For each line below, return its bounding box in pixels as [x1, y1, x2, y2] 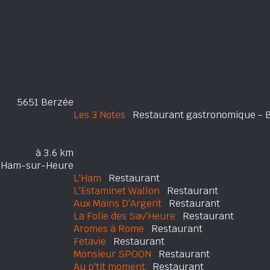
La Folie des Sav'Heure [74, 210, 175, 222]
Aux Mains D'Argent [74, 197, 162, 210]
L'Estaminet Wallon [74, 184, 160, 197]
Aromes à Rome [74, 222, 144, 235]
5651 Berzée [17, 96, 74, 108]
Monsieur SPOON [74, 248, 151, 260]
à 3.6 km [36, 146, 74, 159]
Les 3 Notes [74, 108, 125, 121]
